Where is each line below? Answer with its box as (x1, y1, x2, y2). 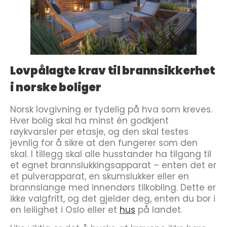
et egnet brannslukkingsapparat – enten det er (10, 159, 216, 171)
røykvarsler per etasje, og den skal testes (10, 126, 188, 138)
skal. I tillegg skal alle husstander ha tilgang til (10, 148, 211, 160)
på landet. (135, 204, 182, 216)
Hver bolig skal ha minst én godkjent (10, 115, 169, 127)
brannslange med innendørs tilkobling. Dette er (10, 181, 216, 194)
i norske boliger (10, 80, 101, 95)
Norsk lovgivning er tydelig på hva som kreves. (10, 103, 212, 116)
